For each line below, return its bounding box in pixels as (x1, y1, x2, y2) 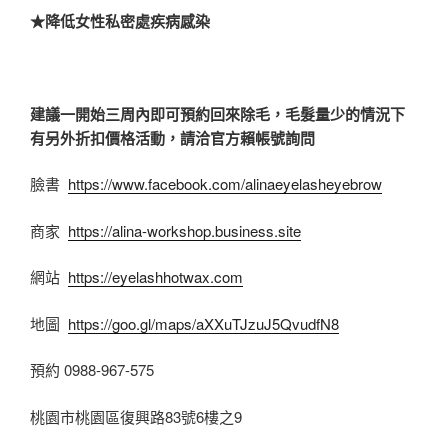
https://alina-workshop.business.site (68, 219, 301, 241)
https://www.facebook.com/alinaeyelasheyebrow (68, 173, 382, 195)
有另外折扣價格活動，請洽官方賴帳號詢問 (30, 126, 315, 149)
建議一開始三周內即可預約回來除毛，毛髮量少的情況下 (30, 102, 405, 125)
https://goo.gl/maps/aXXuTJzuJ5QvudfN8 (68, 312, 339, 334)
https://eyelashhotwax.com (68, 266, 243, 288)
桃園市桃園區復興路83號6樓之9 (30, 405, 242, 427)
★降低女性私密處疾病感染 (30, 9, 210, 32)
